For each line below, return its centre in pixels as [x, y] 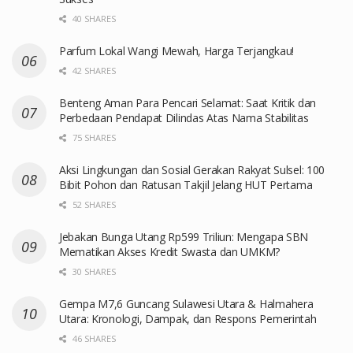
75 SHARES [93, 137]
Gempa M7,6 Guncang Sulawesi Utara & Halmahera [186, 303]
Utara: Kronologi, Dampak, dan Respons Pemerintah [188, 318]
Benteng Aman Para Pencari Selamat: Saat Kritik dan [188, 102]
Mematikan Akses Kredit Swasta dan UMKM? [170, 251]
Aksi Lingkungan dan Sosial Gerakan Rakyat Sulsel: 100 [192, 169]
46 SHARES [93, 338]
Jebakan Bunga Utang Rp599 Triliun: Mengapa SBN [184, 236]
